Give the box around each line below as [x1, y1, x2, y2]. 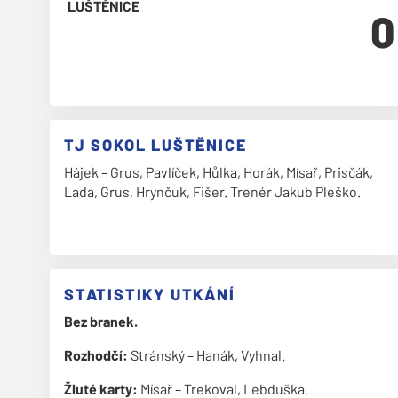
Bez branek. [64, 313, 138, 330]
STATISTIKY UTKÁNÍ [64, 284, 235, 304]
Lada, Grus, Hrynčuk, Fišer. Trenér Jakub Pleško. [64, 183, 361, 200]
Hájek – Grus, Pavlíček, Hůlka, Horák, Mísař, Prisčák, [64, 163, 373, 180]
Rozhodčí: [64, 346, 128, 363]
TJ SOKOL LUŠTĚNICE [64, 135, 247, 155]
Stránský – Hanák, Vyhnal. [128, 346, 285, 363]
